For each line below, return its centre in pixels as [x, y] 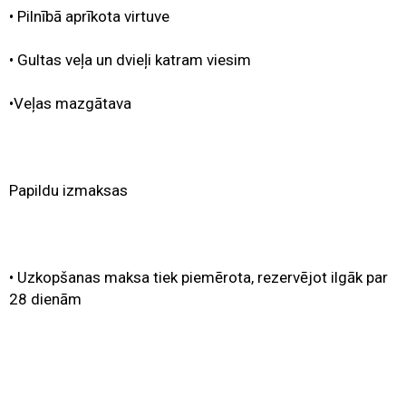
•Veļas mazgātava [70, 104]
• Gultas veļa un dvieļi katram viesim [130, 60]
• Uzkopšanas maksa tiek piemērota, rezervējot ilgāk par [198, 278]
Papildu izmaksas [68, 191]
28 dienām [45, 300]
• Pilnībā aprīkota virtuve [89, 17]
